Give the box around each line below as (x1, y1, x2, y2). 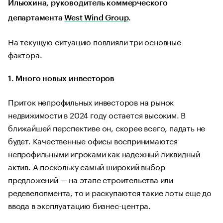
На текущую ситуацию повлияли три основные (8, 35, 181, 47)
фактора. (8, 48, 42, 60)
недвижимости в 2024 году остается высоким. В (8, 108, 186, 120)
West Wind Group (64, 14, 129, 22)
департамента (8, 14, 65, 22)
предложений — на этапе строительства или (8, 173, 173, 185)
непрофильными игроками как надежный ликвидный (8, 147, 200, 159)
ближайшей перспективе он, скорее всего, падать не (8, 121, 206, 133)
